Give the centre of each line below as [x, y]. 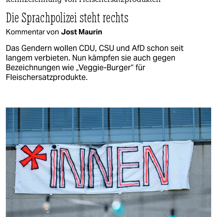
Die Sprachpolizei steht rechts [67, 17]
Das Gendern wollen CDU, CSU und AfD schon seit [95, 48]
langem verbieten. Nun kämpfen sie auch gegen [91, 58]
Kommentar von [32, 31]
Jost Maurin [82, 31]
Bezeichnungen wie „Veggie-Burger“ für [76, 67]
